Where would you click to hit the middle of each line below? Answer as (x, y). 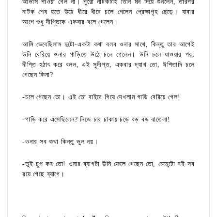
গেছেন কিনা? (38, 75)
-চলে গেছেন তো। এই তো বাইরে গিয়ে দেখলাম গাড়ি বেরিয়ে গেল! (101, 97)
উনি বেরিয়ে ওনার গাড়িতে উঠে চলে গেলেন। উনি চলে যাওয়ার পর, (108, 55)
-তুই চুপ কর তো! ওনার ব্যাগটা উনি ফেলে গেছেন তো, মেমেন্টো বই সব (108, 164)
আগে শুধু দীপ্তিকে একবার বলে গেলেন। (70, 22)
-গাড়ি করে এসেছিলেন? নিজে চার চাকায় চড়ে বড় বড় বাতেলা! (96, 120)
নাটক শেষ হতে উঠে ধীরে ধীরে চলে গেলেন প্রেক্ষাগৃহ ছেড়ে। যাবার (108, 12)
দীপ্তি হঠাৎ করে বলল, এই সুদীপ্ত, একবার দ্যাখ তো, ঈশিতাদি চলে (108, 65)
